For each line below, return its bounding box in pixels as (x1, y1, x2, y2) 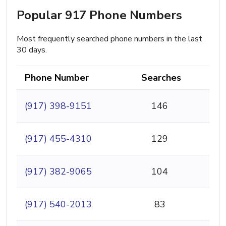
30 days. (17, 44, 47, 55)
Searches (141, 71, 181, 84)
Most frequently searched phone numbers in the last (17, 33, 202, 44)
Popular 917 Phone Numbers (17, 7, 182, 23)
